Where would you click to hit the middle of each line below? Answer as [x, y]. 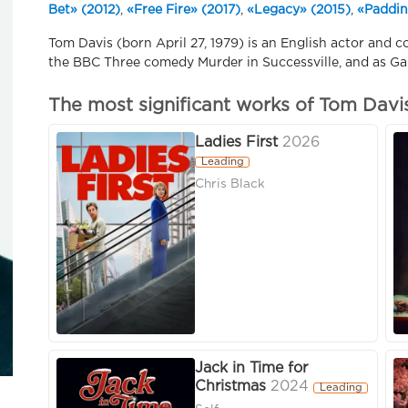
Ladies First [236, 143]
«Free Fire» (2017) [184, 10]
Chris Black [230, 184]
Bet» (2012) [84, 10]
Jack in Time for [251, 369]
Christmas [230, 387]
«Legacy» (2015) [299, 10]
